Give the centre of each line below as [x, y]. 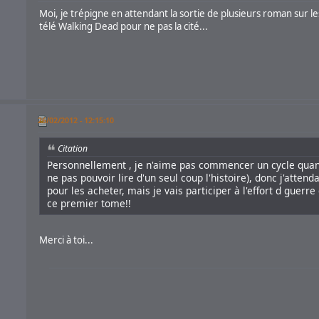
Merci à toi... [66, 240]
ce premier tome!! [89, 204]
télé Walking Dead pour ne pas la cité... [123, 27]
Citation [72, 149]
